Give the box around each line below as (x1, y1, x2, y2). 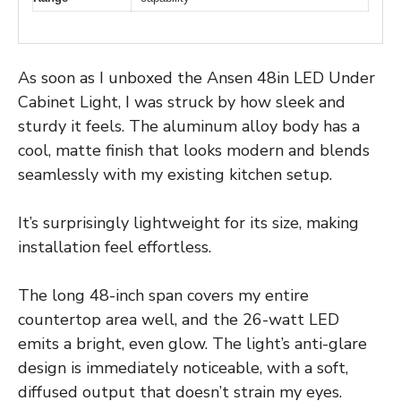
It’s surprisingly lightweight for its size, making (18, 211, 359, 234)
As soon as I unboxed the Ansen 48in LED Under (18, 66, 375, 89)
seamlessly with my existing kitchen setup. (18, 163, 332, 185)
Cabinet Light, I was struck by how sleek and (18, 90, 346, 113)
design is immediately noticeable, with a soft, (18, 356, 348, 379)
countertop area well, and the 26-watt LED (18, 308, 339, 330)
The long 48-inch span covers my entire (18, 284, 309, 306)
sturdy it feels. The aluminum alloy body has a (18, 115, 360, 137)
